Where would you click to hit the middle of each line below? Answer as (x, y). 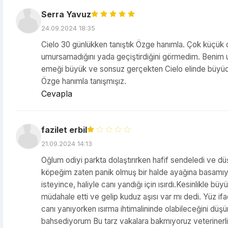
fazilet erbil (64, 130)
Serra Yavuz (66, 14)
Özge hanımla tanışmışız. (84, 81)
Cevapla (57, 94)
